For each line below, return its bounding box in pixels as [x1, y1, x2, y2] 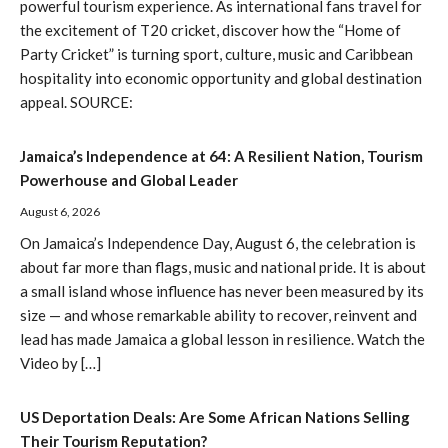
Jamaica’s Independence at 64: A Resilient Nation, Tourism [20, 146, 423, 165]
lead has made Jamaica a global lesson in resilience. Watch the [20, 329, 425, 348]
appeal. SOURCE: [20, 92, 133, 111]
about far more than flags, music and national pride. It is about [20, 257, 426, 276]
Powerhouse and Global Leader [20, 170, 238, 189]
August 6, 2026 [20, 203, 100, 219]
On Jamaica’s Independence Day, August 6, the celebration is [20, 233, 416, 252]
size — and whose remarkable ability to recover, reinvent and [20, 305, 417, 324]
